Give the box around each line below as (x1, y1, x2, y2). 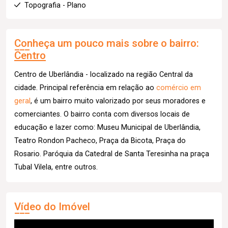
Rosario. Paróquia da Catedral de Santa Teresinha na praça (14, 149, 209, 158)
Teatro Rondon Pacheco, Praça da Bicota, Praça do (14, 136, 186, 145)
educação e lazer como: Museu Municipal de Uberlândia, (14, 123, 201, 132)
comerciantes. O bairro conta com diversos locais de (14, 109, 190, 119)
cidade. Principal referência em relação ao (14, 83, 156, 92)
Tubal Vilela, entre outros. (14, 162, 98, 172)
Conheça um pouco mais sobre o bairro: (14, 37, 199, 49)
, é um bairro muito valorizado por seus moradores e (31, 96, 206, 105)
